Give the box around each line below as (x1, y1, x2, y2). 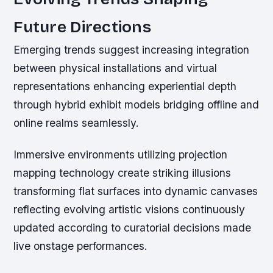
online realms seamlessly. (13, 116, 140, 130)
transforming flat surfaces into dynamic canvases (13, 184, 258, 197)
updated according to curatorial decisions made (13, 221, 252, 234)
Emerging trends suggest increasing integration (13, 43, 250, 57)
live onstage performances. (13, 239, 148, 252)
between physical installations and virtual (13, 62, 218, 75)
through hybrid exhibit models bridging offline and (13, 98, 260, 112)
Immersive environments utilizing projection (13, 147, 228, 161)
